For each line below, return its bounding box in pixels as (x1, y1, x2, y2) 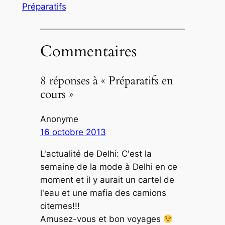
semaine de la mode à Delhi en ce (40, 162, 177, 172)
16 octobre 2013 (40, 127, 106, 138)
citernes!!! (40, 201, 80, 211)
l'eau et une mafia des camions (40, 188, 166, 198)
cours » (40, 86, 73, 102)
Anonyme (40, 114, 78, 125)
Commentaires (40, 41, 137, 62)
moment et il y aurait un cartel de (40, 175, 174, 185)
